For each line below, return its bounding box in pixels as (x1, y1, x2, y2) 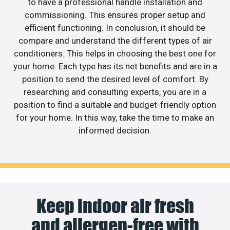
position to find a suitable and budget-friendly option (14, 99, 216, 110)
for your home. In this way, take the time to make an (16, 112, 214, 123)
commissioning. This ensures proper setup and (25, 9, 205, 20)
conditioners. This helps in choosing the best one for (14, 48, 216, 59)
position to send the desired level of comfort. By (22, 73, 208, 84)
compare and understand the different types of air (18, 35, 212, 46)
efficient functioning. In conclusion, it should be (25, 22, 205, 33)
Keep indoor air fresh (36, 195, 194, 218)
